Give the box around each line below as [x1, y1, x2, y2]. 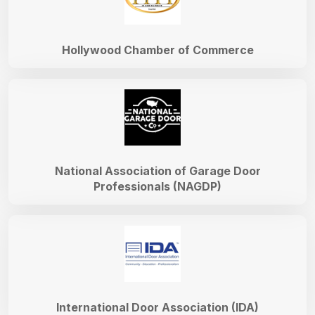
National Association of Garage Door [54, 164, 261, 179]
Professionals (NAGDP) [94, 179, 221, 194]
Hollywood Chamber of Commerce [61, 43, 254, 58]
